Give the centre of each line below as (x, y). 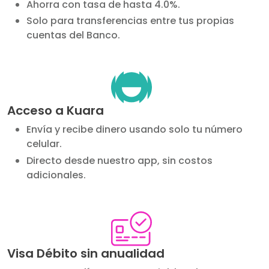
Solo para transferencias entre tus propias (130, 21)
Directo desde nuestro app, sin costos (119, 160)
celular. (44, 144)
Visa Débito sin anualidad (86, 253)
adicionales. (56, 175)
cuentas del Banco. (73, 35)
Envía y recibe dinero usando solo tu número (134, 130)
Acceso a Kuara (56, 111)
